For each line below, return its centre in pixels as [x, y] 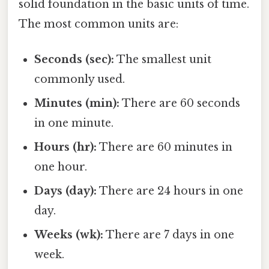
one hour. [61, 167]
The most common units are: [98, 24]
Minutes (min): [77, 104]
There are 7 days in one [169, 235]
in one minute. [74, 123]
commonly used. [80, 80]
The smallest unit [163, 60]
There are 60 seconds [180, 104]
